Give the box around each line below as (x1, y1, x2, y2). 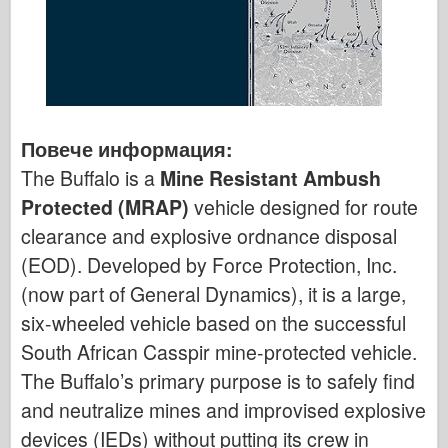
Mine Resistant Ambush (160, 163, 381, 192)
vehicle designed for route (194, 192, 418, 221)
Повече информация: (21, 134, 233, 163)
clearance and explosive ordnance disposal (21, 221, 397, 250)
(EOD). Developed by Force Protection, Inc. (21, 250, 397, 279)
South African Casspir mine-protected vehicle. (21, 337, 417, 366)
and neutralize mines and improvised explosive (21, 395, 426, 424)
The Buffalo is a (21, 163, 155, 192)
